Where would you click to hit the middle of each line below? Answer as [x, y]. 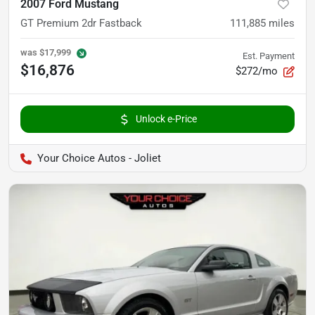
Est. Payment [269, 56]
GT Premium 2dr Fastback [81, 23]
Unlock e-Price [166, 118]
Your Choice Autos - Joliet [99, 158]
